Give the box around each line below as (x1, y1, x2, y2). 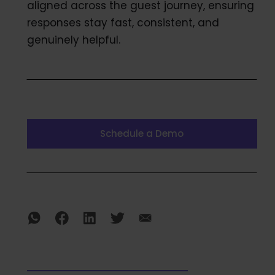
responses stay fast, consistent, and (26, 15, 219, 30)
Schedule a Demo (100, 126, 184, 140)
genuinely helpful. (26, 32, 120, 47)
